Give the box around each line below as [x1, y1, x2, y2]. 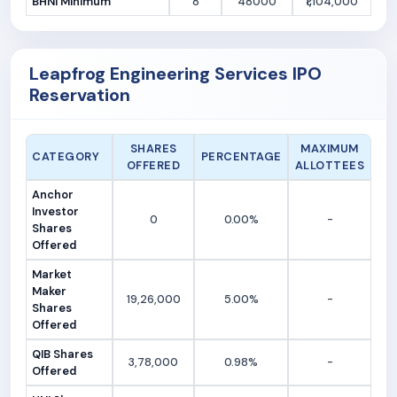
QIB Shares [32, 346, 94, 362]
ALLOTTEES [294, 158, 365, 174]
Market [32, 267, 73, 283]
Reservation [29, 83, 130, 107]
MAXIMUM [300, 141, 359, 157]
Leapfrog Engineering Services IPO [29, 62, 322, 86]
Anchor [32, 187, 74, 203]
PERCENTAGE [200, 149, 282, 165]
